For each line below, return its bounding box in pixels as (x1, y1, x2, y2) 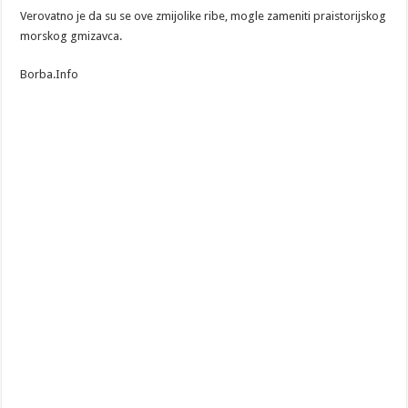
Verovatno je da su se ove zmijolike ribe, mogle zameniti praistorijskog (20, 8, 387, 23)
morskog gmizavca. (20, 28, 123, 43)
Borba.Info (20, 66, 79, 81)
